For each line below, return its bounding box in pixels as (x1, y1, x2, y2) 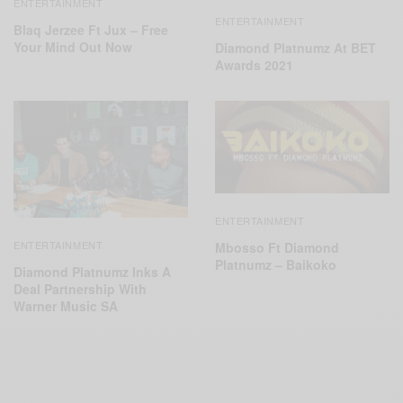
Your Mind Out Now (13, 38, 132, 57)
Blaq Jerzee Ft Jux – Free (13, 21, 168, 40)
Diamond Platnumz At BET (215, 39, 376, 58)
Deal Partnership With (13, 279, 147, 298)
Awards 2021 (215, 56, 293, 75)
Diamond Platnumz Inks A (13, 262, 171, 281)
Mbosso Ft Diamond (215, 238, 339, 257)
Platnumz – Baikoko (215, 255, 336, 274)
